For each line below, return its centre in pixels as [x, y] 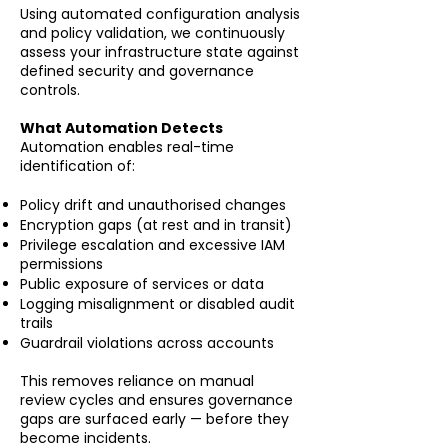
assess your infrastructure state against [159, 52]
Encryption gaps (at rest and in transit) [156, 225]
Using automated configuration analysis [160, 14]
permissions [61, 264]
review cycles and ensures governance [156, 400]
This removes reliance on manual [137, 381]
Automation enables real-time [127, 147]
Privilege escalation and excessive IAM [152, 245]
